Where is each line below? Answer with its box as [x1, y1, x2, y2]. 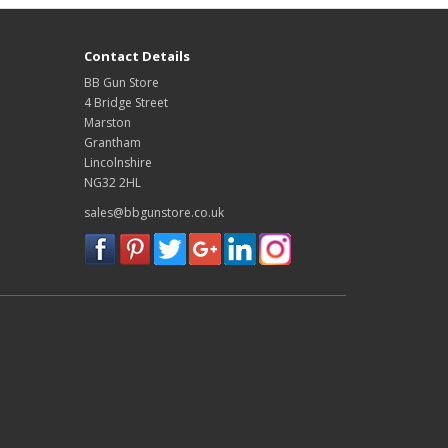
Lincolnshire [83, 154, 152, 171]
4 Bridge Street [83, 94, 168, 111]
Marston [83, 114, 131, 131]
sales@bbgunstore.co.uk [83, 204, 224, 221]
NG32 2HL [83, 174, 141, 191]
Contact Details [83, 47, 190, 65]
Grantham [83, 134, 141, 151]
